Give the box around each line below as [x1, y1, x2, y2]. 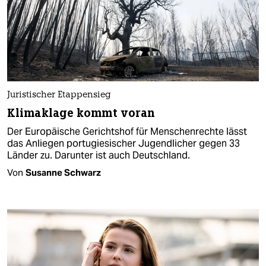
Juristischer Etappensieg [7, 90, 111, 100]
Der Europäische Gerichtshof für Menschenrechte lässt [7, 125, 247, 138]
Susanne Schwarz [26, 166, 101, 178]
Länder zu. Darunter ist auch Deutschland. [7, 148, 190, 161]
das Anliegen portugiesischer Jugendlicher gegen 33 [7, 137, 240, 150]
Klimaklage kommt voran [7, 105, 156, 121]
